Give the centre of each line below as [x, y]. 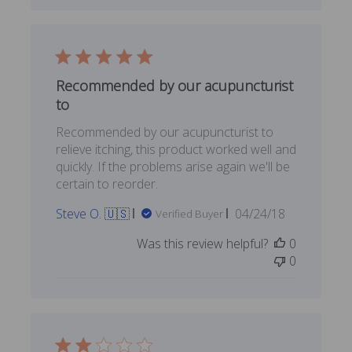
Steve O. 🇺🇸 [92, 213]
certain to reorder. [106, 183]
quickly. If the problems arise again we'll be [172, 166]
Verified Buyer [189, 213]
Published [286, 213]
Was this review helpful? [203, 243]
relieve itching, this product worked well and [176, 149]
